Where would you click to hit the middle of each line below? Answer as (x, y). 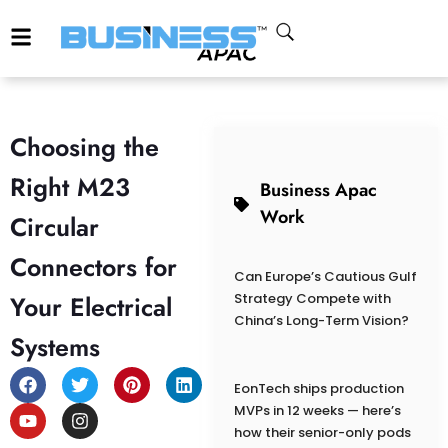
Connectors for (93, 267)
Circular (54, 227)
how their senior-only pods (322, 433)
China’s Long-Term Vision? (321, 321)
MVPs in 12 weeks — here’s (317, 411)
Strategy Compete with (312, 299)
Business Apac (319, 190)
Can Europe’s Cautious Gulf (325, 277)
